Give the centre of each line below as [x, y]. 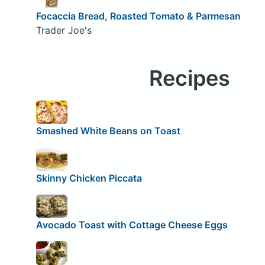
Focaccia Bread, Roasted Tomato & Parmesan [138, 16]
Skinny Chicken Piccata [89, 178]
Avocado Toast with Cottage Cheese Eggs [132, 225]
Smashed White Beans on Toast [108, 131]
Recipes [189, 78]
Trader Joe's [64, 30]
